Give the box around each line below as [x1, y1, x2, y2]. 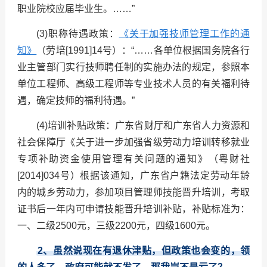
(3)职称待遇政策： [36, 29, 119, 39]
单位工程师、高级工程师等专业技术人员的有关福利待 [17, 79, 250, 89]
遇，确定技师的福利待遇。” [17, 95, 135, 106]
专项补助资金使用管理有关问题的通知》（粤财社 [17, 154, 250, 164]
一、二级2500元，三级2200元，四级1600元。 [17, 221, 215, 231]
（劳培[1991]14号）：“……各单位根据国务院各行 [36, 45, 250, 56]
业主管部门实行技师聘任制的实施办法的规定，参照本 [17, 62, 250, 73]
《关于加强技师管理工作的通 [119, 29, 250, 39]
